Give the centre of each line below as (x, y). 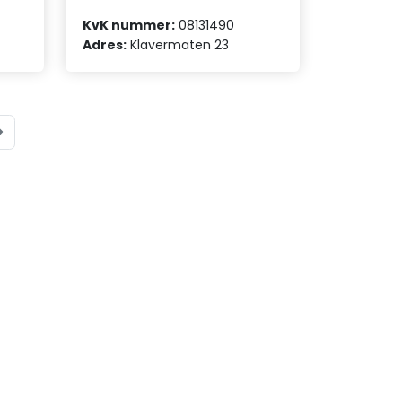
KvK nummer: (129, 25)
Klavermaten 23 (178, 44)
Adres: (105, 44)
